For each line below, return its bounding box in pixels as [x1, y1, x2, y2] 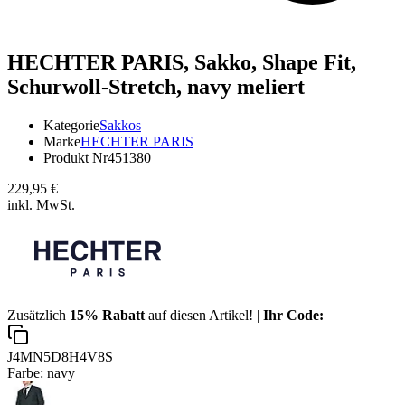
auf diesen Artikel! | [145, 306, 263, 323]
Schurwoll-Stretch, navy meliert [7, 74, 305, 99]
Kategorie [43, 117, 99, 133]
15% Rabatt [70, 306, 145, 323]
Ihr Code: [263, 306, 324, 323]
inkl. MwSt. [7, 196, 75, 212]
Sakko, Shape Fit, [194, 50, 356, 74]
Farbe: [7, 364, 47, 381]
